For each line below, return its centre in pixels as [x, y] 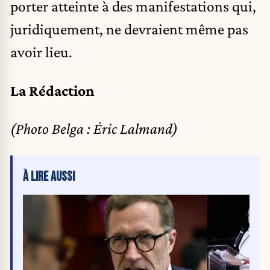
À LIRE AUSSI [49, 177]
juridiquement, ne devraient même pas [129, 29]
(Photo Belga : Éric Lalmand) [94, 129]
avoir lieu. [41, 52]
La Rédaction [52, 90]
